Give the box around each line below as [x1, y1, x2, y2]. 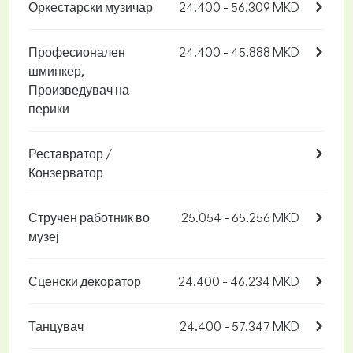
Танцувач [28, 318, 84, 335]
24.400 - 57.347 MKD [180, 318, 299, 335]
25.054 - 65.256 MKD [181, 210, 299, 226]
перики [28, 101, 69, 117]
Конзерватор [28, 165, 103, 181]
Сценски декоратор [28, 273, 141, 290]
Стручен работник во [28, 210, 150, 226]
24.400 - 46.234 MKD [178, 273, 299, 290]
